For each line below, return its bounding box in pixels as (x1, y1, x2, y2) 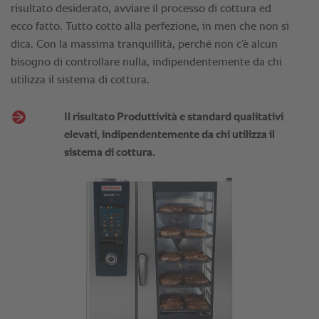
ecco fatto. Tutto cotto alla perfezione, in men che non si (11, 21, 289, 33)
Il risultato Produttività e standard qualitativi (63, 112, 283, 124)
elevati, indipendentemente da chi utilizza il (63, 130, 275, 142)
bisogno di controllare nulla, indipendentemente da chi (11, 57, 282, 69)
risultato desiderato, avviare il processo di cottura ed (11, 4, 271, 16)
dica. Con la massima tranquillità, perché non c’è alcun (11, 39, 278, 51)
